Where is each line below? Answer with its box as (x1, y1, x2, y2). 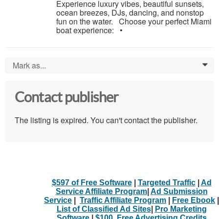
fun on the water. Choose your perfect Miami (56, 16, 212, 27)
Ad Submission (150, 187, 208, 196)
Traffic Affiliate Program (80, 196, 166, 205)
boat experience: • (56, 24, 123, 36)
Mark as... (13, 60, 46, 71)
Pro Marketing (154, 205, 207, 214)
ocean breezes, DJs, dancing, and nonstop (56, 7, 204, 19)
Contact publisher (15, 89, 119, 106)
